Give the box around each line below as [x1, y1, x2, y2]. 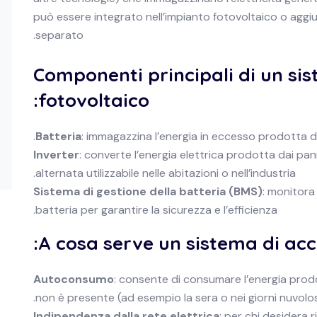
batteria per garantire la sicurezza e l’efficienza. [35, 202, 277, 217]
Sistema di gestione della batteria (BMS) [33, 184, 263, 199]
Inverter [33, 147, 79, 162]
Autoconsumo [33, 272, 114, 287]
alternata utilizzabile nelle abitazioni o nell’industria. [35, 166, 296, 180]
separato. [35, 28, 83, 42]
